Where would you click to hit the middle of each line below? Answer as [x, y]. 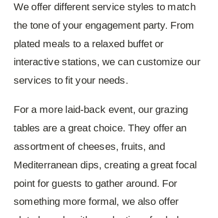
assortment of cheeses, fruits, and [89, 146]
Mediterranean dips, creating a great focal [105, 164]
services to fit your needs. [71, 80]
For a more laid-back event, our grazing [101, 109]
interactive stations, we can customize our [107, 62]
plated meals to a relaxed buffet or [89, 43]
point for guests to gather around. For [96, 183]
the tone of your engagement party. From [104, 25]
